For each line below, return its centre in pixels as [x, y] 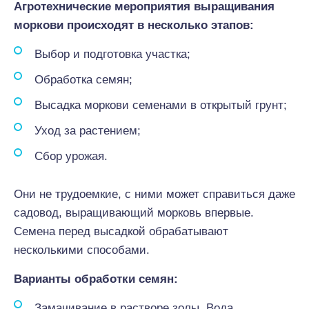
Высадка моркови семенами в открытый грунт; [161, 105]
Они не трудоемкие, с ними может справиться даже [154, 194]
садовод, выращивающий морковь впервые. [134, 213]
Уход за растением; [88, 131]
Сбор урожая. [71, 156]
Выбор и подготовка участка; [112, 54]
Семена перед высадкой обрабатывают [121, 231]
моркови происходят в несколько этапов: [134, 25]
